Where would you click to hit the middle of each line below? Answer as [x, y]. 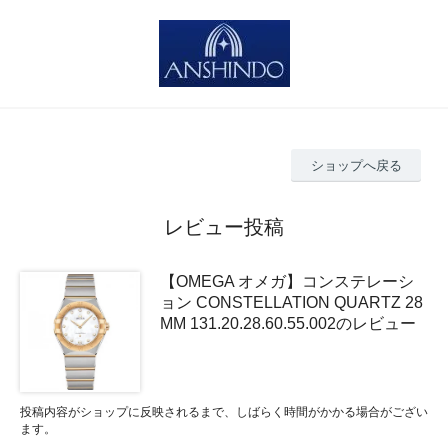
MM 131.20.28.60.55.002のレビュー [288, 323]
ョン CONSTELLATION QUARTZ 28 [291, 302]
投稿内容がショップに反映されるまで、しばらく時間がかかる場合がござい [224, 411]
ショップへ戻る [356, 165]
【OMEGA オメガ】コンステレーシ [287, 281]
